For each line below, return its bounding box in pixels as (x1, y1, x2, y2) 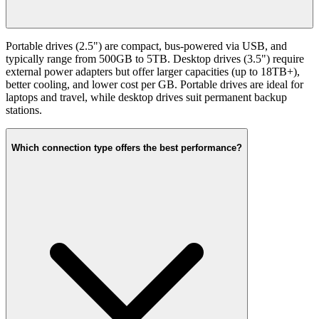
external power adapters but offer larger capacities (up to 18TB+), (6, 65, 300, 78)
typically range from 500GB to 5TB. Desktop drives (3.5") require (6, 52, 304, 65)
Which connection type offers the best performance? (11, 142, 242, 154)
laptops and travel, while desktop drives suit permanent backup (6, 90, 287, 103)
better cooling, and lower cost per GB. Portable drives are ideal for (6, 78, 303, 90)
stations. (6, 103, 42, 116)
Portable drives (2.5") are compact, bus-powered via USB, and (6, 39, 287, 52)
